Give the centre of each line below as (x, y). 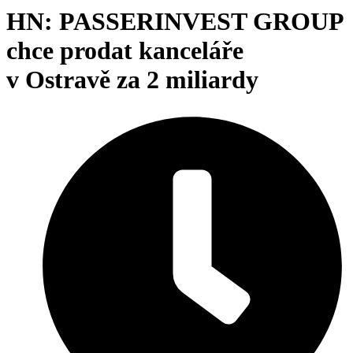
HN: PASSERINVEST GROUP (175, 22)
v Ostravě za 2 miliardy (132, 80)
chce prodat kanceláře (125, 51)
